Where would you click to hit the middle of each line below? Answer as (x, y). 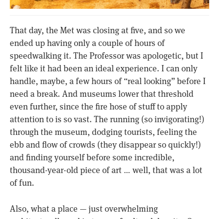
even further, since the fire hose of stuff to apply (99, 107)
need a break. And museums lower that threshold (102, 94)
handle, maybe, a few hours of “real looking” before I (108, 81)
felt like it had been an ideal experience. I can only (104, 69)
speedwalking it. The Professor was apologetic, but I (107, 56)
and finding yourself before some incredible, (92, 158)
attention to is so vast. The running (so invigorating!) (107, 120)
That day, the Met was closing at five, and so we (98, 31)
